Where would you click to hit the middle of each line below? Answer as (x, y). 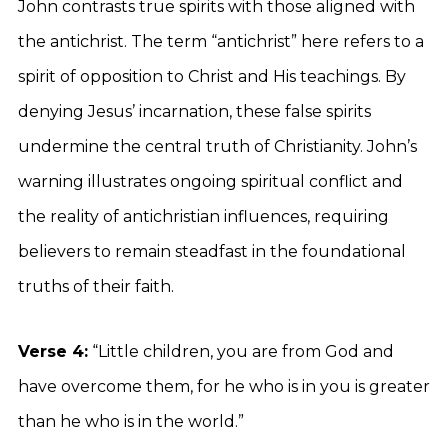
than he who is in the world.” (131, 421)
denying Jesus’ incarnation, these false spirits (194, 111)
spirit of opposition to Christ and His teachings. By (212, 76)
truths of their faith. (96, 286)
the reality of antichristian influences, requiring (203, 216)
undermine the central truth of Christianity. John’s (217, 146)
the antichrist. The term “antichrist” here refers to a (221, 41)
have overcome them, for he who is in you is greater (224, 386)
